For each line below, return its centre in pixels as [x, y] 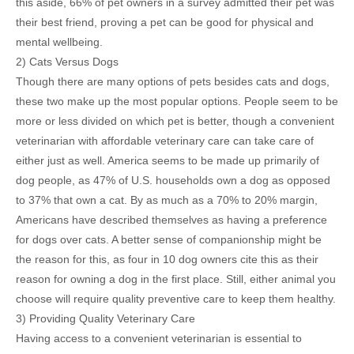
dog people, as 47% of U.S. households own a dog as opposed [173, 181]
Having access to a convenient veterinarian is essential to [159, 339]
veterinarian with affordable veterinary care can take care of [165, 141]
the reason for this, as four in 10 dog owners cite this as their [167, 260]
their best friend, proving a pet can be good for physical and [165, 23]
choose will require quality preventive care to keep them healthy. [176, 299]
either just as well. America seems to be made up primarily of [168, 161]
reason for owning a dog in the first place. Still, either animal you [176, 279]
